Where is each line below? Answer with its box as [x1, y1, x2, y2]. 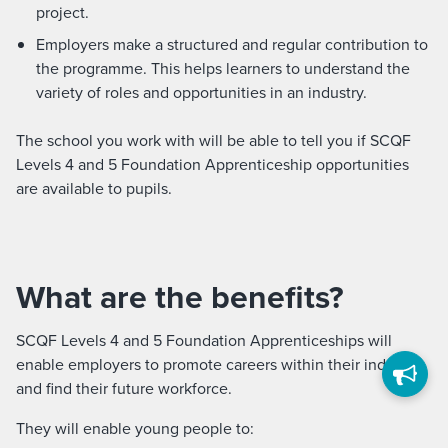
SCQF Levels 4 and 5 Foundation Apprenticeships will [16, 328, 392, 352]
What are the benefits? [16, 272, 344, 321]
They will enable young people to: [16, 416, 254, 440]
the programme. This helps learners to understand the [36, 56, 410, 80]
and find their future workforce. [16, 376, 232, 400]
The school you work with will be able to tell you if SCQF [16, 128, 411, 152]
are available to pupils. [16, 176, 172, 200]
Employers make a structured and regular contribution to [36, 32, 428, 56]
